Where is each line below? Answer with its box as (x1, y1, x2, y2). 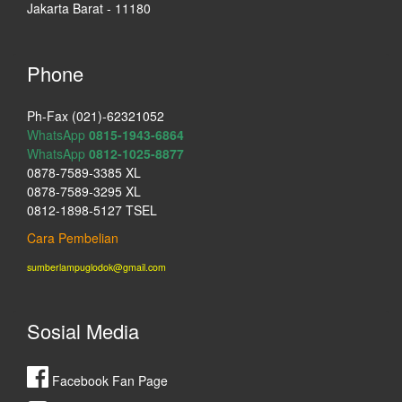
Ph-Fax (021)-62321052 (27, 107, 164, 126)
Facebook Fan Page (48, 371, 168, 390)
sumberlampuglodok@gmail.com (27, 260, 166, 275)
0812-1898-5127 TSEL (27, 201, 157, 220)
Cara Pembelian (27, 229, 118, 248)
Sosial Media (27, 317, 139, 345)
